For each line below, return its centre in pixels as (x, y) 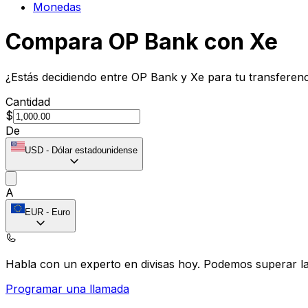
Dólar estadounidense (95, 150)
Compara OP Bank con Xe (142, 42)
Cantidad (28, 101)
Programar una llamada (67, 288)
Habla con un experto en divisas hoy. (104, 264)
